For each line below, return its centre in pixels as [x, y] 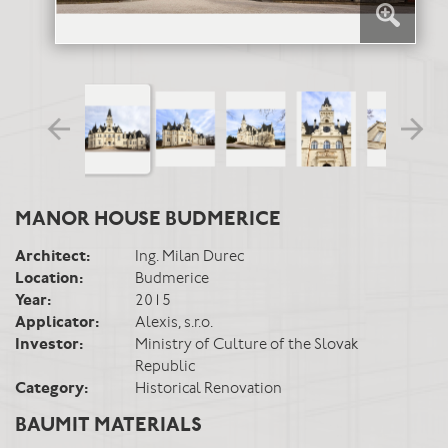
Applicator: [57, 323]
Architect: [52, 257]
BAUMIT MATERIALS [108, 426]
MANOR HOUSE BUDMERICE [148, 220]
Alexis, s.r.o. [173, 323]
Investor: [49, 345]
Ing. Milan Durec [189, 257]
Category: [51, 389]
